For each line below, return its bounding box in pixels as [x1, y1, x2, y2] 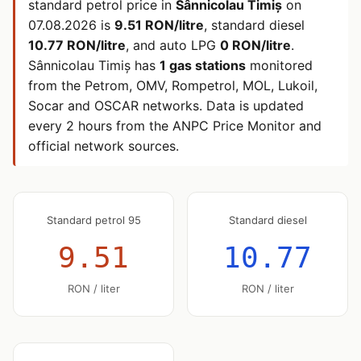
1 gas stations [160, 57, 246, 73]
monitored [246, 57, 313, 73]
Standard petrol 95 [46, 214, 141, 226]
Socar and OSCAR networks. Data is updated [28, 98, 304, 114]
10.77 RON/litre [28, 37, 126, 53]
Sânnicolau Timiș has [28, 57, 160, 73]
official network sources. [28, 138, 179, 154]
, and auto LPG [126, 37, 220, 53]
